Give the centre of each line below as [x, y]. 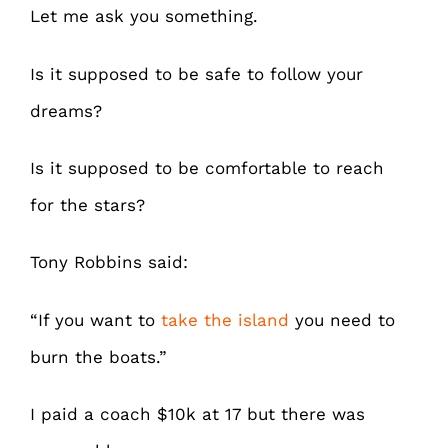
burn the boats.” [98, 356]
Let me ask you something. [144, 16]
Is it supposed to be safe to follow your [196, 73]
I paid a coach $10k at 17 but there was [197, 414]
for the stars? [87, 205]
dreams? [66, 110]
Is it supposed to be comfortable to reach [207, 168]
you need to [342, 319]
